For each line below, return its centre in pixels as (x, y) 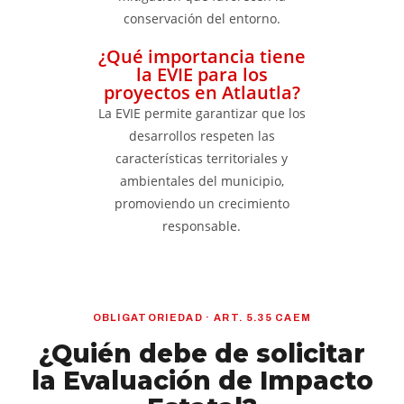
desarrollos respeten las (202, 136)
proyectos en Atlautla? (202, 92)
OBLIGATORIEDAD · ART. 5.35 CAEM (202, 317)
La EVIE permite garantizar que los (202, 113)
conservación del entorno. (202, 18)
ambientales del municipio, (202, 181)
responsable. (202, 226)
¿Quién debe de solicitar (202, 353)
